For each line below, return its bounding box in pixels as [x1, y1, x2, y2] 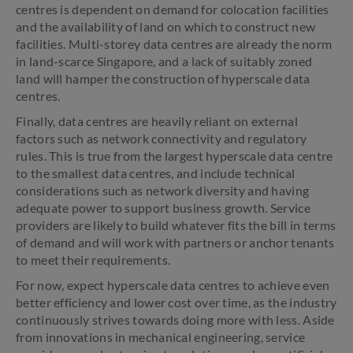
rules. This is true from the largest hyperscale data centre [16, 148, 333, 163]
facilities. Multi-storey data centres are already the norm [16, 36, 333, 51]
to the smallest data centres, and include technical [16, 165, 295, 180]
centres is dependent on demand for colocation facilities [16, 2, 329, 17]
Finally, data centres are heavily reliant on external [16, 113, 298, 128]
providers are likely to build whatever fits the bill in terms [16, 217, 336, 232]
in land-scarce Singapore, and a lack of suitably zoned [16, 54, 313, 69]
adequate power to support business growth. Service [16, 200, 310, 215]
